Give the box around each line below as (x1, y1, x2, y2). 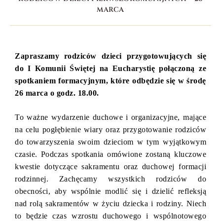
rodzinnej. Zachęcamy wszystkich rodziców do (15, 175, 206, 184)
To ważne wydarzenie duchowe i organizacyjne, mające (15, 113, 206, 122)
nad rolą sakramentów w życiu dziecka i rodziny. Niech (15, 199, 206, 208)
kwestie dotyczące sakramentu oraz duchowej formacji (15, 162, 206, 171)
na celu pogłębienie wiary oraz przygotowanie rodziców (15, 125, 206, 134)
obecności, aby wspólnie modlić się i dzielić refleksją (15, 187, 206, 196)
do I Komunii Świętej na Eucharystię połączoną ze (15, 64, 206, 73)
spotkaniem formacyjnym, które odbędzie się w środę (15, 76, 206, 85)
